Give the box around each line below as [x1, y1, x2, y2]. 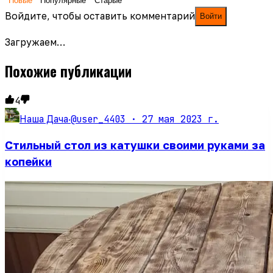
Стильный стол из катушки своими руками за [5, 138, 265, 152]
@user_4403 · [71, 112, 142, 126]
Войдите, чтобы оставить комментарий [5, 10, 195, 21]
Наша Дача [19, 113, 68, 124]
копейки [5, 154, 52, 168]
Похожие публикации [5, 60, 132, 82]
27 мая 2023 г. [142, 112, 219, 126]
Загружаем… [5, 37, 65, 48]
